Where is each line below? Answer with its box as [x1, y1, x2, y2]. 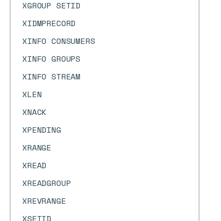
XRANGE [22, 142, 52, 153]
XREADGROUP [22, 177, 71, 189]
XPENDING [22, 124, 61, 136]
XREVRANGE [22, 195, 66, 207]
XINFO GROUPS [22, 53, 81, 65]
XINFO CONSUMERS [22, 35, 95, 47]
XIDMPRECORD [22, 17, 76, 29]
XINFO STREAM [22, 71, 81, 82]
